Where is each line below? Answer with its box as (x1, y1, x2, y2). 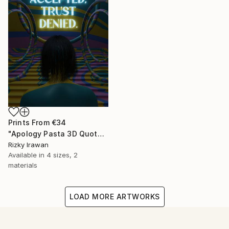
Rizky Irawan (8, 141, 49, 149)
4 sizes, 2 (47, 151, 78, 159)
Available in (8, 151, 47, 159)
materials (8, 161, 37, 170)
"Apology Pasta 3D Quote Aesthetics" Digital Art (97, 129, 104, 139)
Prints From (8, 118, 52, 127)
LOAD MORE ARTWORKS (69, 192, 160, 201)
